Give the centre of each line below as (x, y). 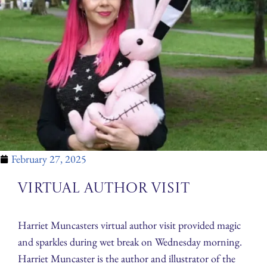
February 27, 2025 (49, 159)
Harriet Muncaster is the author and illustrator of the (127, 259)
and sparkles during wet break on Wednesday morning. (130, 242)
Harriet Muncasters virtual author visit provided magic (129, 225)
